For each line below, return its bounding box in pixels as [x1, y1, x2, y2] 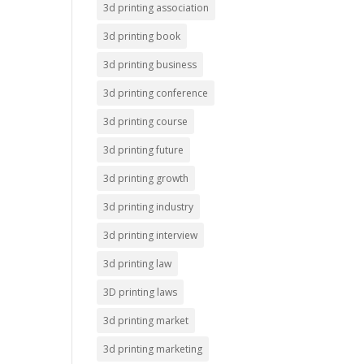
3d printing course [103, 115, 188, 129]
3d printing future [103, 143, 184, 158]
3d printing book [103, 29, 181, 44]
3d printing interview [103, 228, 198, 243]
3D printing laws [103, 285, 178, 300]
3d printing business [103, 58, 197, 72]
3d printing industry [103, 200, 194, 214]
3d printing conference [103, 86, 209, 101]
